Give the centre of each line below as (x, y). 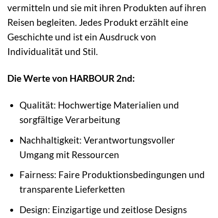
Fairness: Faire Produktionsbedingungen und (112, 175)
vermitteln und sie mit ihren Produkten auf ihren (107, 7)
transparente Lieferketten (73, 189)
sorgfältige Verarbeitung (70, 119)
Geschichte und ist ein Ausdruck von (82, 36)
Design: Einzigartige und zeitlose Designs (103, 209)
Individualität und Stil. (53, 51)
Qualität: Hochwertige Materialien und (100, 105)
